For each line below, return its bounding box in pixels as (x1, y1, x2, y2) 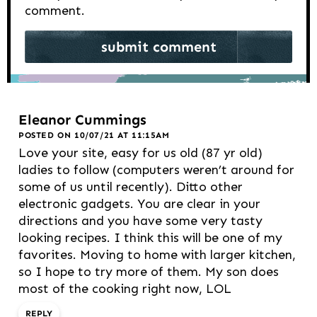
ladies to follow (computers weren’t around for (18, 161, 294, 178)
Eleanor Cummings (18, 110, 146, 128)
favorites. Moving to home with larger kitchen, (18, 246, 296, 263)
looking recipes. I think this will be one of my (18, 229, 282, 246)
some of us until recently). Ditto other (18, 178, 243, 195)
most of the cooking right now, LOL (18, 280, 231, 296)
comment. (25, 2, 85, 18)
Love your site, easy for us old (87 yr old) (18, 144, 263, 161)
